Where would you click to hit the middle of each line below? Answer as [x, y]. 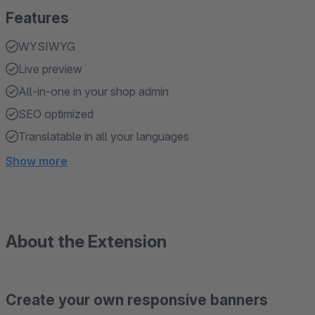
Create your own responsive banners [137, 300]
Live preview [50, 69]
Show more [37, 161]
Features [37, 18]
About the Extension [86, 242]
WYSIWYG [47, 46]
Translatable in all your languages [104, 136]
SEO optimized [56, 114]
